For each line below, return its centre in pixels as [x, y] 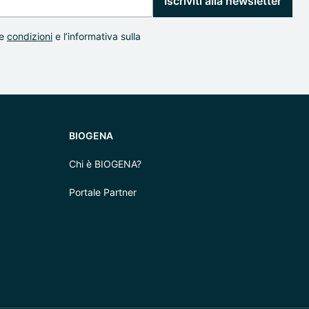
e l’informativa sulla [97, 36]
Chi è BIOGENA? [105, 164]
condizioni [30, 36]
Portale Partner [103, 192]
